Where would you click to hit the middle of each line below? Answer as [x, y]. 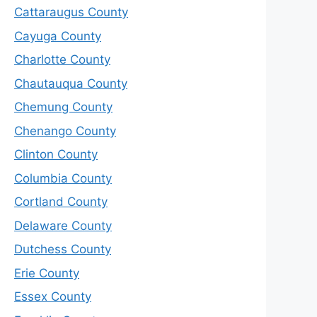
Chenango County [65, 131]
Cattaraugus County [71, 12]
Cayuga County [58, 36]
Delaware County [63, 225]
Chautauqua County [71, 83]
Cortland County [61, 202]
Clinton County [56, 155]
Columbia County [63, 178]
